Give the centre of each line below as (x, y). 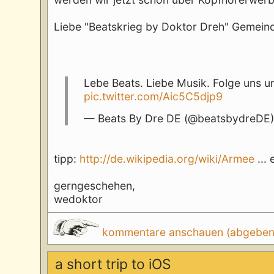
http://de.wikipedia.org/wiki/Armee (167, 158)
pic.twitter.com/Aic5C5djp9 (154, 96)
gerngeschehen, (95, 185)
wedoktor (79, 199)
